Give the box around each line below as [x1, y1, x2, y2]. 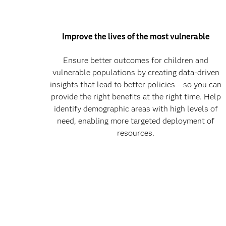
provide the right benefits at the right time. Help [50, 92, 221, 102]
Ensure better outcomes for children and [63, 55, 209, 66]
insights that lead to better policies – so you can [50, 80, 222, 90]
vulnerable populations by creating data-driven [52, 68, 219, 78]
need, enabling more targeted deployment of [57, 116, 215, 126]
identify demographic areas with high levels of [53, 104, 218, 114]
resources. [117, 128, 155, 138]
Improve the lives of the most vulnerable [62, 32, 210, 42]
